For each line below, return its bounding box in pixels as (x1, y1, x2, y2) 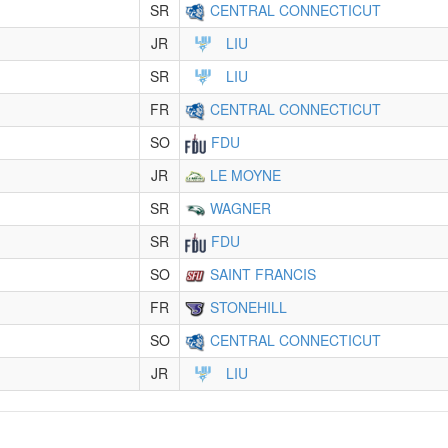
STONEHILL (210, 297, 287, 317)
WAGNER (210, 198, 271, 218)
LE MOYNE (210, 165, 281, 185)
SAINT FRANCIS (210, 264, 316, 284)
